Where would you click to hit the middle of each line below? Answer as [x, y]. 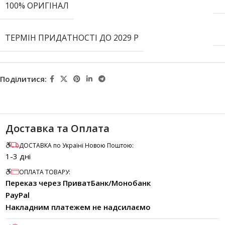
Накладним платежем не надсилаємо [78, 207]
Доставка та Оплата [58, 128]
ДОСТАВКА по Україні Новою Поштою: [76, 145]
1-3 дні [18, 156]
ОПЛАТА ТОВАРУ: [45, 172]
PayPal [18, 195]
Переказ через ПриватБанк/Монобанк [78, 183]
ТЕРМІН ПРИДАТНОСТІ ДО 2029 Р [72, 37]
